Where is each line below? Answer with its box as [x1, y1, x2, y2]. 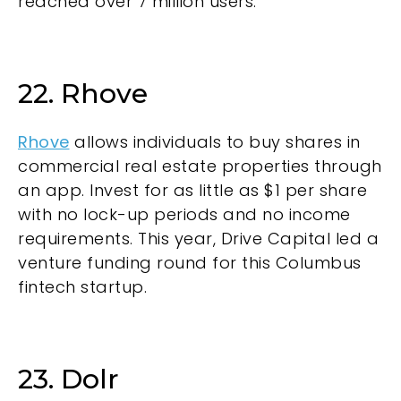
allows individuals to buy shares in [69, 131, 361, 154]
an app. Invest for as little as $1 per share [18, 179, 367, 202]
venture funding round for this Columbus [18, 252, 362, 275]
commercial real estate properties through [18, 155, 382, 178]
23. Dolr [18, 363, 119, 397]
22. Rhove [18, 77, 148, 111]
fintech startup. [18, 276, 152, 299]
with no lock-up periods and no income [18, 203, 351, 226]
